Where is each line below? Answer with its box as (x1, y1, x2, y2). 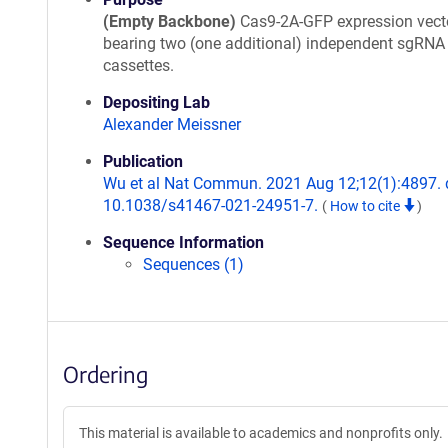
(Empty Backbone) (103, 12, 236, 31)
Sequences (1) (143, 255, 244, 274)
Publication (103, 152, 183, 171)
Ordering (63, 360, 148, 388)
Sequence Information (103, 233, 264, 252)
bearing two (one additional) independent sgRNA (103, 34, 445, 53)
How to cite (330, 198, 403, 214)
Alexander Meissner (103, 115, 241, 134)
